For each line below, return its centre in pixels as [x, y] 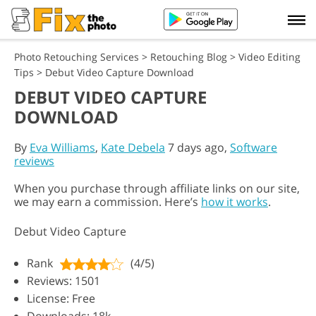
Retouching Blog [189, 57]
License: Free [61, 298]
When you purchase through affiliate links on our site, [157, 188]
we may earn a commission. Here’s [108, 202]
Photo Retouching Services [77, 57]
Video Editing [269, 57]
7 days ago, [197, 147]
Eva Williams [62, 147]
